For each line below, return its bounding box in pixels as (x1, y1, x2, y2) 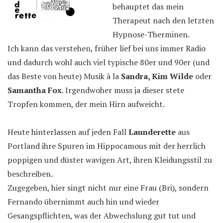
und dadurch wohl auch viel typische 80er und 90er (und (7, 57, 210, 68)
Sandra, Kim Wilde (121, 71, 193, 82)
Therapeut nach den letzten (112, 15, 214, 26)
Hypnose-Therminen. (112, 29, 190, 40)
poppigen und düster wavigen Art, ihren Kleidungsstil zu (7, 154, 212, 165)
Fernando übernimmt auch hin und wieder (7, 196, 159, 207)
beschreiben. (7, 168, 53, 179)
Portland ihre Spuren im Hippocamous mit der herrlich (7, 140, 206, 151)
